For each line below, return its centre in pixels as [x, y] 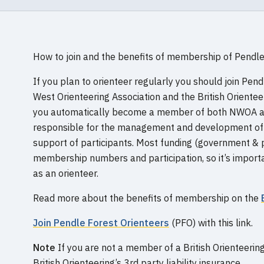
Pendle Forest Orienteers [111, 223]
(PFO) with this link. [211, 223]
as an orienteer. [66, 173]
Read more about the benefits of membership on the [147, 198]
